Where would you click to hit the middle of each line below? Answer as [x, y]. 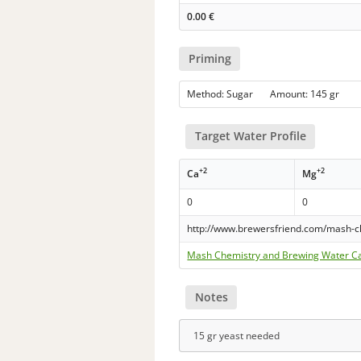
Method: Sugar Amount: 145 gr [271, 94]
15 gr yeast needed [237, 335]
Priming [210, 59]
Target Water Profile [250, 136]
